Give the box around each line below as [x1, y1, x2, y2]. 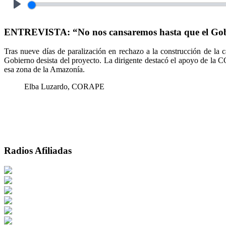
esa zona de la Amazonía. [4, 65, 85, 74]
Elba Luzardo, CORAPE [24, 82, 106, 91]
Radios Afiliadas [4, 145, 72, 156]
